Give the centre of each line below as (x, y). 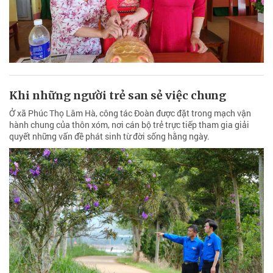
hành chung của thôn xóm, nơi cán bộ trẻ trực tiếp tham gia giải (129, 125)
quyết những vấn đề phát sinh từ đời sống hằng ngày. (109, 136)
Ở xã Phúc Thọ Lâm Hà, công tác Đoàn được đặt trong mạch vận (130, 113)
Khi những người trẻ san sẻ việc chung (118, 96)
